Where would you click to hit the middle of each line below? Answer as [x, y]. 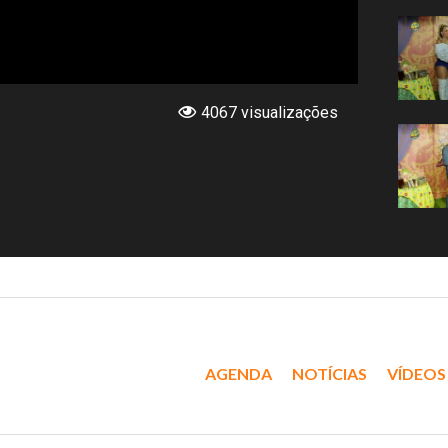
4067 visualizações [270, 112]
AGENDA [238, 373]
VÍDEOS [416, 373]
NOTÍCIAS [329, 373]
